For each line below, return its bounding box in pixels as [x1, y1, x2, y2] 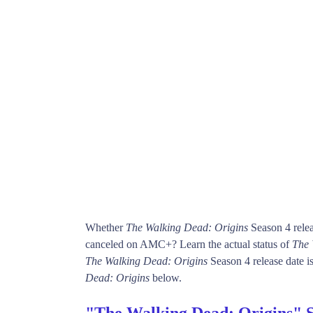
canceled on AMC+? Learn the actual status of [85, 238, 292, 250]
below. [150, 272, 182, 284]
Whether [85, 221, 126, 233]
